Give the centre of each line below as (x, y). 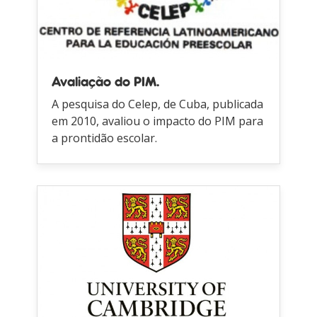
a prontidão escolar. (105, 138)
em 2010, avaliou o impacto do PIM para (158, 121)
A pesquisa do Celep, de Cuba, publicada (158, 104)
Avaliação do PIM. (106, 82)
